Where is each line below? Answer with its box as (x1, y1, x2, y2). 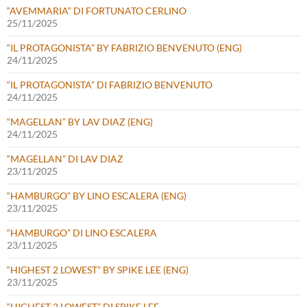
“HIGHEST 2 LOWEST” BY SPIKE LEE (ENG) (7, 263, 188, 275)
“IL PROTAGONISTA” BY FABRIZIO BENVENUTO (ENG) (7, 41, 242, 53)
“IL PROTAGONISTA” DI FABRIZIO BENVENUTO (7, 78, 212, 90)
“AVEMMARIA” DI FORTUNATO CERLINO (7, 4, 186, 16)
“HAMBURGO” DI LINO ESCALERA (7, 226, 157, 238)
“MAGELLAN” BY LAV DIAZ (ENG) (7, 115, 153, 127)
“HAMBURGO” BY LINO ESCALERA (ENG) (7, 189, 186, 201)
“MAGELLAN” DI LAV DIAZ (7, 152, 123, 164)
